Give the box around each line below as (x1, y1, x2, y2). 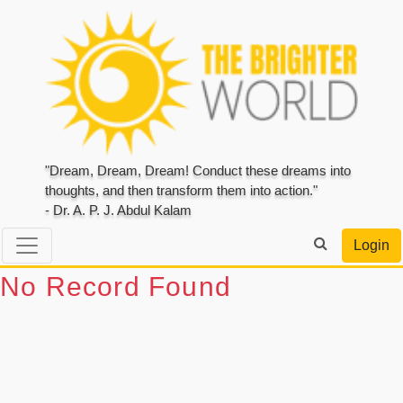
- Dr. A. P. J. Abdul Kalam (45, 202, 192, 219)
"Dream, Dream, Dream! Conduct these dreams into (45, 163, 351, 179)
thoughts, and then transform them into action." (45, 183, 318, 199)
